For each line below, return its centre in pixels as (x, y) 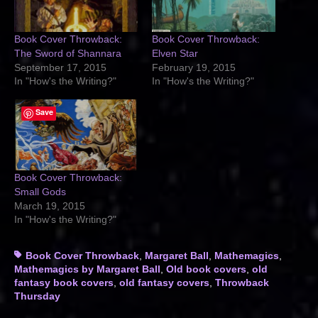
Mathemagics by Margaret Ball (87, 269)
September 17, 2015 (60, 68)
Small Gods (40, 191)
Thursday (37, 296)
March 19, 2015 (50, 205)
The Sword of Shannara (68, 54)
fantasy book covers (64, 282)
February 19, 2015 (194, 68)
